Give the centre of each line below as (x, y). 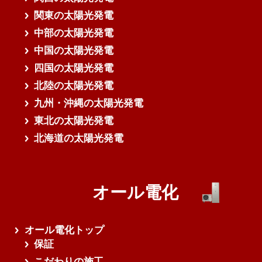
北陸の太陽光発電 (74, 85)
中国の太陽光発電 (74, 50)
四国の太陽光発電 (74, 68)
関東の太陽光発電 (74, 15)
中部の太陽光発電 (74, 33)
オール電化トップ (64, 230)
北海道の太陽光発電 (79, 138)
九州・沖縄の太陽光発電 (89, 103)
